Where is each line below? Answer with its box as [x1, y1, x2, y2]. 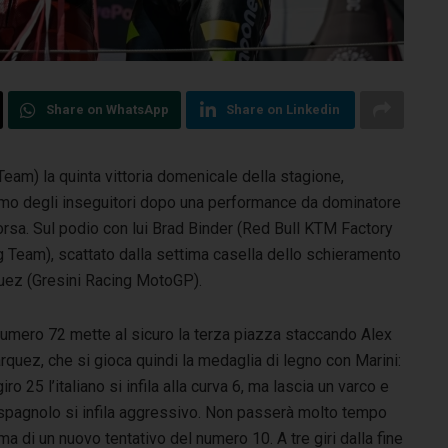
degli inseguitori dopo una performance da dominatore [19, 192, 401, 212]
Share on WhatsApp [45, 101, 169, 117]
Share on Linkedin [226, 101, 341, 117]
